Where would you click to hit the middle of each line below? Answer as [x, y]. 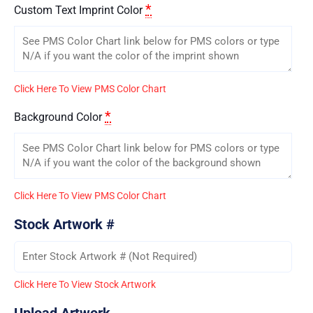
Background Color [58, 117]
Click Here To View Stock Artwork [85, 284]
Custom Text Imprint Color [78, 10]
